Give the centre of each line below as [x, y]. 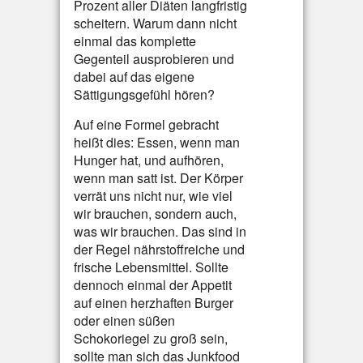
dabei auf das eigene [134, 77]
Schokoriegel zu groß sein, [151, 338]
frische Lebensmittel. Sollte [151, 267]
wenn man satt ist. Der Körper [158, 178]
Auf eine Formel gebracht [146, 124]
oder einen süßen [124, 320]
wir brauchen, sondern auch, [155, 214]
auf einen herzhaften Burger [154, 303]
